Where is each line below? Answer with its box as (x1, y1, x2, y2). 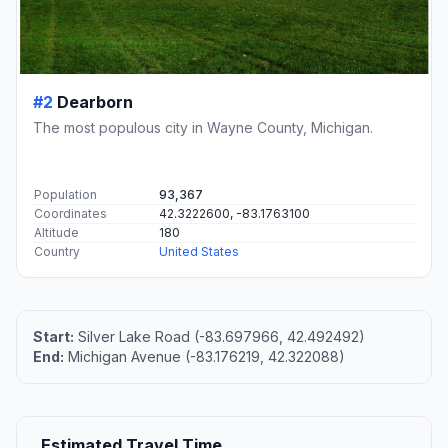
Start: (33, 328, 74, 346)
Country (34, 244, 80, 260)
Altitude (34, 225, 79, 241)
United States (159, 244, 239, 260)
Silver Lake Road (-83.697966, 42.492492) (74, 328, 365, 346)
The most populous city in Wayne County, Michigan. (33, 119, 373, 137)
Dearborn (57, 92, 133, 113)
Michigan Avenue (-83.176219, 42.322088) (64, 348, 345, 366)
